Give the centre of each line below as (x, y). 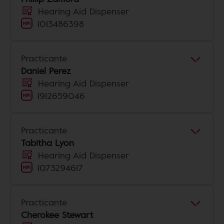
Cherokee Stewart (57, 214)
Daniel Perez (46, 70)
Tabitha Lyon (47, 142)
